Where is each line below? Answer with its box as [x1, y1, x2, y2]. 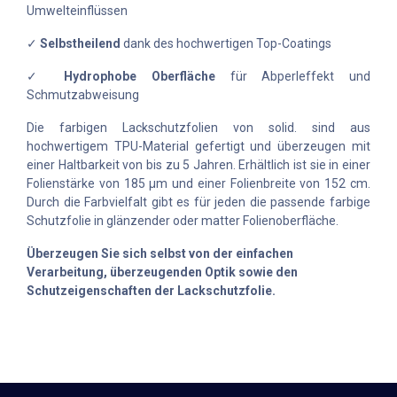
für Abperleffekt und [215, 69, 371, 84]
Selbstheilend [40, 36, 121, 51]
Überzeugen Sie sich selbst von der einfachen [27, 246, 293, 261]
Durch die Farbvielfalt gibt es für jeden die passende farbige [27, 195, 370, 210]
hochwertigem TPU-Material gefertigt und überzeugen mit [27, 139, 370, 154]
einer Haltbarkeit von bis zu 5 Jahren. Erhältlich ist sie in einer [27, 158, 370, 173]
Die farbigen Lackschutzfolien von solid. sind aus [27, 121, 370, 136]
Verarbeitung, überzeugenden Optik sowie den [27, 265, 298, 280]
